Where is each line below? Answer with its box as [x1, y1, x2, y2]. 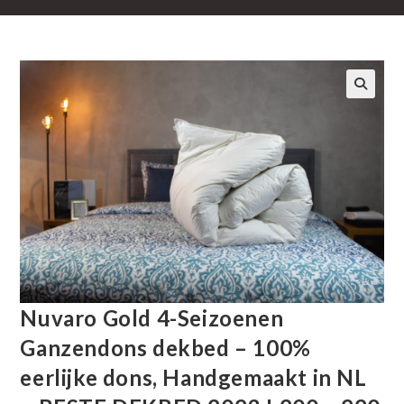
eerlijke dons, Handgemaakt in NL [20, 363, 367, 390]
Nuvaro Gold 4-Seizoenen [20, 304, 284, 331]
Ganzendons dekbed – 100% [20, 334, 311, 361]
